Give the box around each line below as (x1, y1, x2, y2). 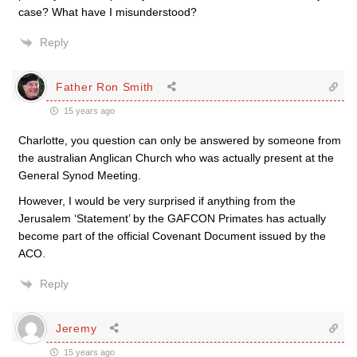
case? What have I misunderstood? (18, 6, 197, 18)
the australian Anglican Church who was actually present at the (18, 151, 334, 164)
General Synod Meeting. (18, 169, 141, 182)
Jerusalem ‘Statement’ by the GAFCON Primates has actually (18, 212, 326, 225)
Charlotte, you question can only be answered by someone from (18, 134, 341, 147)
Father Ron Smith (56, 80, 155, 93)
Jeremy (56, 321, 97, 335)
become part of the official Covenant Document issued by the (18, 229, 326, 242)
